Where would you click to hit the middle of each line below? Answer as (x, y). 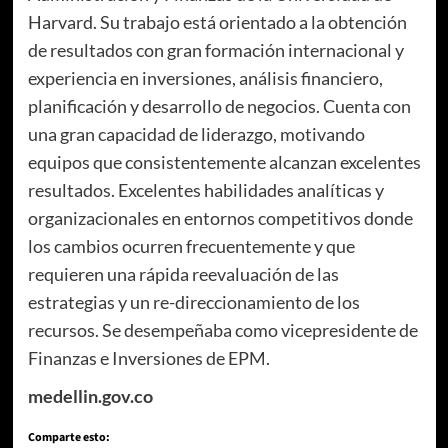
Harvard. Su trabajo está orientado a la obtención (217, 22)
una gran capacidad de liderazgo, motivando (196, 134)
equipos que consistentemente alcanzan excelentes (224, 162)
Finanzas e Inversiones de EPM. (148, 358)
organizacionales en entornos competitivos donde (220, 218)
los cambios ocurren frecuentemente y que (191, 246)
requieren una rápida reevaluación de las (183, 274)
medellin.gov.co (90, 396)
